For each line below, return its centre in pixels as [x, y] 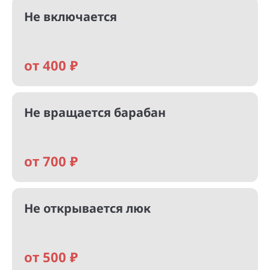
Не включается [71, 17]
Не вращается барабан [95, 112]
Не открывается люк [87, 208]
